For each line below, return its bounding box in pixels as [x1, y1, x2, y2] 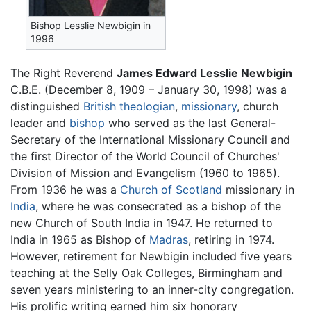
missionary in [222, 182, 294, 196]
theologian [119, 99, 175, 113]
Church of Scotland [120, 182, 222, 196]
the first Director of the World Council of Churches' [10, 149, 280, 163]
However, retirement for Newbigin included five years [10, 249, 292, 263]
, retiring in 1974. [188, 232, 274, 246]
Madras [149, 232, 188, 246]
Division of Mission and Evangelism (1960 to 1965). [10, 165, 280, 180]
